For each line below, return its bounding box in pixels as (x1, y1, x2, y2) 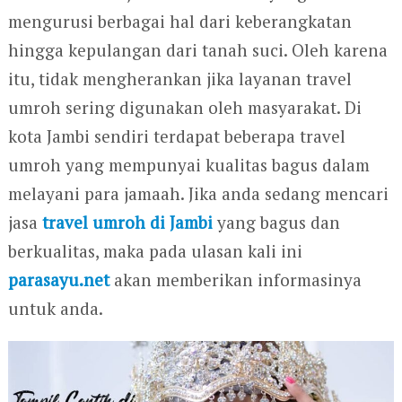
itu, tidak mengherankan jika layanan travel (7, 66, 352, 90)
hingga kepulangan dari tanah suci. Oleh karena (7, 38, 388, 61)
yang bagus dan (212, 210, 340, 233)
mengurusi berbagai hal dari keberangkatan (7, 9, 352, 32)
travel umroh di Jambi (41, 210, 213, 233)
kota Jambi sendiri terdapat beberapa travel (7, 124, 345, 147)
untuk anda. (7, 296, 103, 319)
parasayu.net (7, 267, 109, 291)
